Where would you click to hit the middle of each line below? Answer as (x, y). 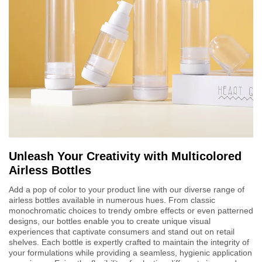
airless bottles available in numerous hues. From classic (112, 200)
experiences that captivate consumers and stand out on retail (122, 232)
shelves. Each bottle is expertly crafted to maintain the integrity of (129, 242)
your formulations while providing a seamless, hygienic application (130, 253)
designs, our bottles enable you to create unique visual (110, 221)
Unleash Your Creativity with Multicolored (125, 156)
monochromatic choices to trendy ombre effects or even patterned (131, 211)
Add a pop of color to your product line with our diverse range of (127, 190)
